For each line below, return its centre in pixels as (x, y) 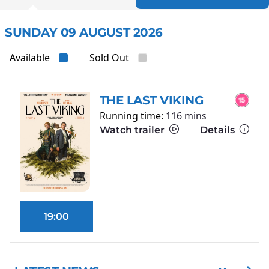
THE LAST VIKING (151, 101)
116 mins (186, 116)
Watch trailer (133, 130)
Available (30, 58)
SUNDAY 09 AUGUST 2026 (84, 33)
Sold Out (109, 58)
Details (218, 130)
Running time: (132, 116)
